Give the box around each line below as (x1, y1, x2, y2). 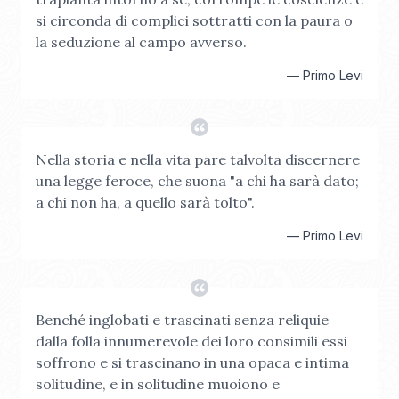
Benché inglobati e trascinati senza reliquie (36, 311, 329, 329)
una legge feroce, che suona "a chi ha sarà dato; (36, 172, 359, 190)
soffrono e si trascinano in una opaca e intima (36, 354, 349, 371)
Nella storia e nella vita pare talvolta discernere (36, 151, 360, 168)
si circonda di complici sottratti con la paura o (36, 12, 353, 29)
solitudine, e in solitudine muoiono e (36, 375, 280, 393)
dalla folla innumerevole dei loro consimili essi (36, 332, 347, 350)
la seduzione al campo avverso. (36, 33, 247, 51)
